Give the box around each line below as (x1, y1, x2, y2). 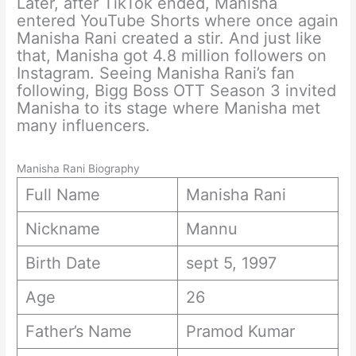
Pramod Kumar (186, 322, 296, 342)
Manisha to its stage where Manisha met (17, 99, 321, 118)
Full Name (25, 185, 101, 205)
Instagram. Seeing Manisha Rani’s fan (17, 64, 296, 83)
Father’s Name (25, 322, 133, 342)
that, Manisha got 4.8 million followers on (17, 46, 327, 66)
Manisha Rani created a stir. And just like (17, 29, 323, 48)
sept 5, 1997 (186, 253, 277, 273)
